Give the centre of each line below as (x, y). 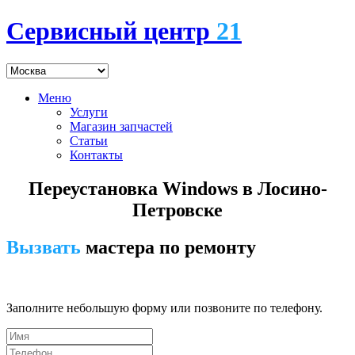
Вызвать (44, 247)
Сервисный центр (111, 31)
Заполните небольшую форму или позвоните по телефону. (164, 307)
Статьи (89, 140)
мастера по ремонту (168, 247)
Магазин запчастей (121, 126)
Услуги (89, 112)
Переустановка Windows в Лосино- (177, 188)
